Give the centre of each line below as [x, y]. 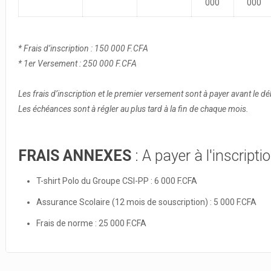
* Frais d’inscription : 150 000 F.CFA [83, 48]
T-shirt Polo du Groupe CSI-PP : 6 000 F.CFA [116, 181]
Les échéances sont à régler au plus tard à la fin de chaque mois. [133, 109]
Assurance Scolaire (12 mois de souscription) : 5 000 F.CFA [146, 202]
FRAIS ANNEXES [74, 156]
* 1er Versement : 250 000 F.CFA [77, 64]
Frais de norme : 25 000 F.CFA [91, 223]
